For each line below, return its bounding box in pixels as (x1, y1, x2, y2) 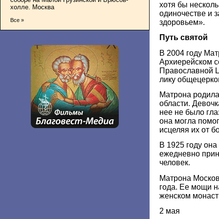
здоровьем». (159, 18, 205, 26)
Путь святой (159, 33, 208, 42)
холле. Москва (10, 3, 54, 11)
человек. (159, 158, 190, 167)
